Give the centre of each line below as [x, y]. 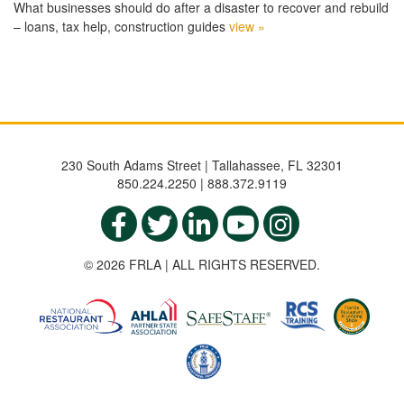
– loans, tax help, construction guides [121, 27]
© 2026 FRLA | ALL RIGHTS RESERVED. [202, 265]
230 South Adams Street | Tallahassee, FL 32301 [202, 165]
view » [247, 27]
